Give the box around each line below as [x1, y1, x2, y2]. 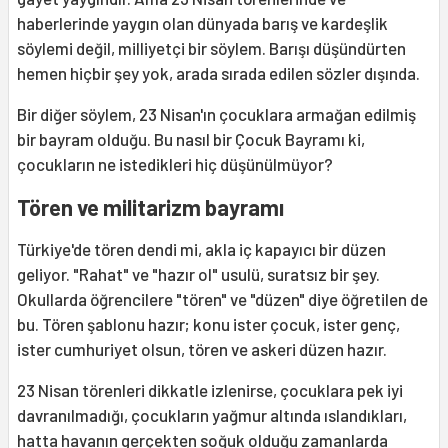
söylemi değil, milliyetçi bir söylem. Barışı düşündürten [17, 37, 406, 58]
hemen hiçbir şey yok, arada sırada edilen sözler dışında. [17, 62, 420, 83]
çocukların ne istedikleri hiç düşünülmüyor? [17, 153, 333, 174]
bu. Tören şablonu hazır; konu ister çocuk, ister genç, [17, 313, 400, 334]
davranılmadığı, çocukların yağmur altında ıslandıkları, [17, 404, 407, 425]
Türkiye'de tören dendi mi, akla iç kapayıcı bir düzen [17, 238, 386, 259]
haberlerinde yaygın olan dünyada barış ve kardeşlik [17, 12, 388, 33]
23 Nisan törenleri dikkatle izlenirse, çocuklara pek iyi [17, 379, 403, 400]
